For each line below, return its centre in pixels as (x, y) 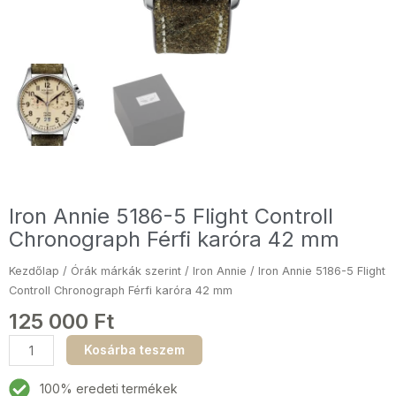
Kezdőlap (34, 270)
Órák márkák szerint (126, 270)
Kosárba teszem (134, 350)
